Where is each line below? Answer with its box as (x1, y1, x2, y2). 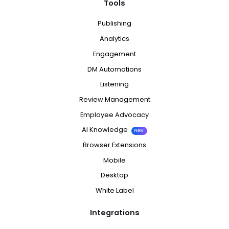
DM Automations (87, 64, 142, 74)
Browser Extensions (83, 140, 146, 150)
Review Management (79, 94, 150, 104)
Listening (100, 79, 129, 89)
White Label (95, 186, 134, 196)
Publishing (98, 18, 131, 29)
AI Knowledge (82, 125, 128, 135)
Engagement (93, 49, 136, 59)
